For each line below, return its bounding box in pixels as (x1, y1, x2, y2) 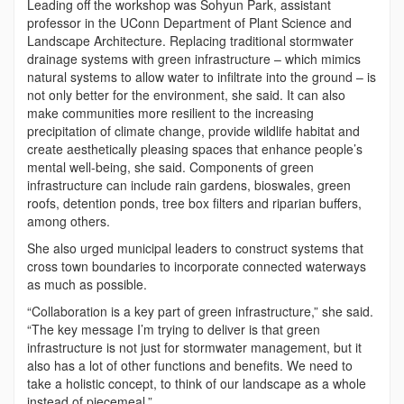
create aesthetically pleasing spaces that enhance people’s (27, 139, 363, 158)
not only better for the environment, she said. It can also (27, 85, 345, 104)
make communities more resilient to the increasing (27, 103, 314, 122)
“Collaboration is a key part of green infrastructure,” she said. (27, 301, 373, 320)
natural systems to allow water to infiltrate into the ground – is (27, 67, 376, 86)
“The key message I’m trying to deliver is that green (27, 319, 320, 338)
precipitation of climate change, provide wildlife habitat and (27, 121, 360, 140)
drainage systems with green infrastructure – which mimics (27, 49, 361, 68)
